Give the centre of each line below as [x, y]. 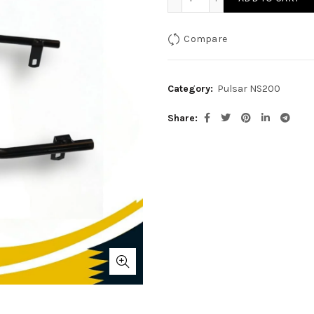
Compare [206, 39]
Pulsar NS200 [248, 89]
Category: [191, 89]
